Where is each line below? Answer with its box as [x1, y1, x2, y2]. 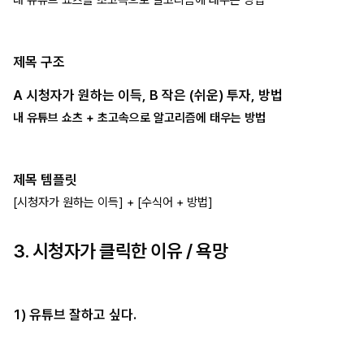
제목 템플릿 [13, 171, 77, 188]
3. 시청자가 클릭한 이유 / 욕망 [13, 239, 228, 262]
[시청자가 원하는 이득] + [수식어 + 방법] [13, 194, 213, 210]
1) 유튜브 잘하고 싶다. [13, 305, 136, 323]
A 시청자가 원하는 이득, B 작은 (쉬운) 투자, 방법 [13, 87, 283, 104]
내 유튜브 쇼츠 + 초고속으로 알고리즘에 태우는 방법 [13, 110, 266, 125]
